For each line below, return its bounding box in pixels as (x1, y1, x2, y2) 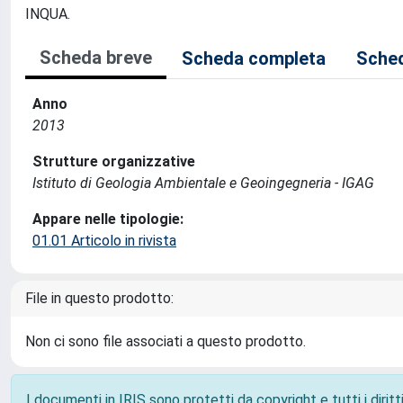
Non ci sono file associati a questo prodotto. (25, 333, 306, 350)
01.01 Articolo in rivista (32, 232, 176, 249)
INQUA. (25, 5, 70, 22)
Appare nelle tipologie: (32, 210, 184, 228)
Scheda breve (40, 47, 152, 68)
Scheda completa (182, 48, 326, 69)
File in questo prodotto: (25, 290, 174, 307)
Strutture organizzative (32, 153, 195, 170)
